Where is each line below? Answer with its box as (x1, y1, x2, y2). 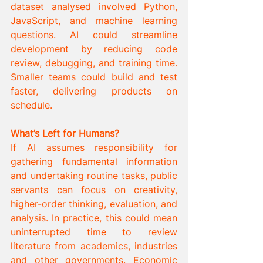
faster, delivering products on (11, 85, 177, 97)
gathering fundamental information (11, 155, 177, 167)
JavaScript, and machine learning (11, 14, 177, 26)
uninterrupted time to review (11, 225, 177, 238)
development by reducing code (11, 42, 177, 55)
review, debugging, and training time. (11, 56, 177, 69)
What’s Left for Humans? (11, 127, 119, 139)
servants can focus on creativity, (11, 183, 177, 195)
